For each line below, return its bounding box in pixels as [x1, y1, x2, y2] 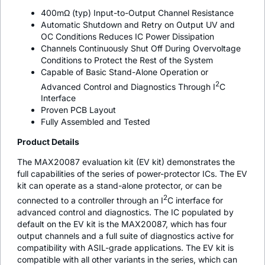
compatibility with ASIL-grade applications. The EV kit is [17, 243, 234, 253]
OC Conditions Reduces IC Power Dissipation [41, 31, 214, 41]
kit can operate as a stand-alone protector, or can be [17, 180, 222, 191]
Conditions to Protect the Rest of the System [41, 54, 213, 65]
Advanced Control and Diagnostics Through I [41, 81, 215, 92]
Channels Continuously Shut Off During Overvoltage [41, 43, 241, 53]
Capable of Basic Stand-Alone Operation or [41, 66, 208, 77]
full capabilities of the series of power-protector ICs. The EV [17, 169, 247, 179]
